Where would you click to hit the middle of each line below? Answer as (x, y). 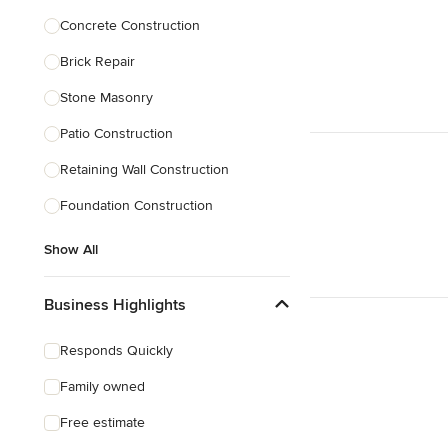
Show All (71, 249)
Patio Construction (116, 133)
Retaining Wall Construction (144, 169)
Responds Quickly (116, 350)
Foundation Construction (136, 205)
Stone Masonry (106, 97)
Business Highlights (115, 304)
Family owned (102, 386)
